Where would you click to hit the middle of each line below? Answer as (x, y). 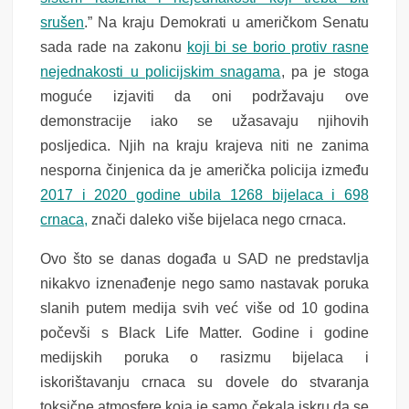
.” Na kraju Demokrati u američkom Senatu (226, 23)
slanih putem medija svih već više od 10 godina (204, 309)
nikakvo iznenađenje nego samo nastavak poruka (204, 284)
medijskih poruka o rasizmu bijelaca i (204, 358)
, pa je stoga (325, 72)
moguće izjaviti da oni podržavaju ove (204, 97)
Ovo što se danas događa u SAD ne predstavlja (204, 259)
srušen (63, 23)
